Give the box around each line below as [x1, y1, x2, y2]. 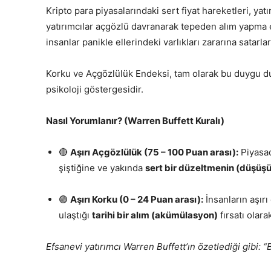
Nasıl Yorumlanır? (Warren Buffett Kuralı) [46, 115, 224, 127]
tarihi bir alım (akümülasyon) [92, 209, 218, 221]
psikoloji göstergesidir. [46, 83, 143, 96]
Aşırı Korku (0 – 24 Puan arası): [70, 194, 203, 206]
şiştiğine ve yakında [59, 162, 145, 174]
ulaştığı [59, 209, 92, 221]
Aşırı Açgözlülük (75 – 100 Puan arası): [70, 146, 238, 158]
